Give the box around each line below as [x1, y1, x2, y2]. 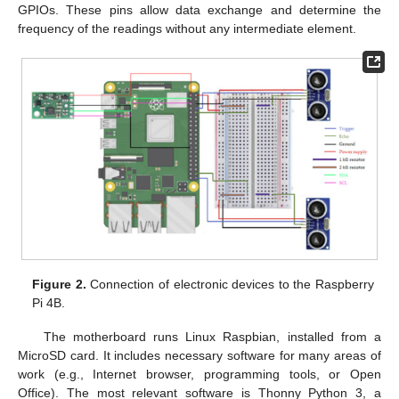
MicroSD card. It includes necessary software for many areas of [18, 348, 381, 363]
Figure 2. [32, 277, 86, 292]
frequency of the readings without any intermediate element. [18, 20, 356, 36]
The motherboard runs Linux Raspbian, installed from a [43, 330, 381, 345]
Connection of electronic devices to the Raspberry [85, 277, 374, 292]
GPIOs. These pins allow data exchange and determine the [18, 2, 381, 17]
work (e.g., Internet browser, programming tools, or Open [18, 367, 381, 382]
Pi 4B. [32, 296, 66, 311]
